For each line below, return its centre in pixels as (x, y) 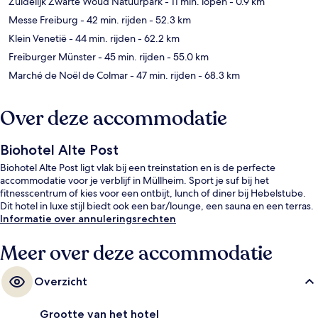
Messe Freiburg (43, 20)
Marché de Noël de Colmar (68, 75)
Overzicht (61, 281)
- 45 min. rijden (130, 56)
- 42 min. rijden (113, 20)
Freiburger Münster (52, 56)
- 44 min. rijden (101, 38)
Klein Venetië (38, 38)
